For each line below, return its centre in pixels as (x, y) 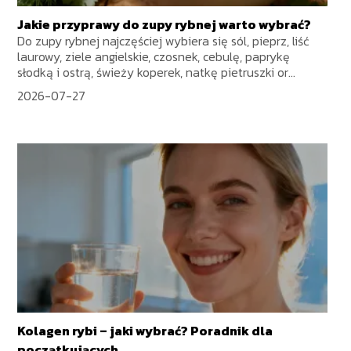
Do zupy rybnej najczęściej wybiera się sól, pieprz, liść (164, 41)
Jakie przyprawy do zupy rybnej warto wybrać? (165, 25)
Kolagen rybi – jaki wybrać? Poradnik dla (145, 330)
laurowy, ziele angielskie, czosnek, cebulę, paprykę (154, 57)
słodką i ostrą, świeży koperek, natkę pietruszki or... (157, 72)
